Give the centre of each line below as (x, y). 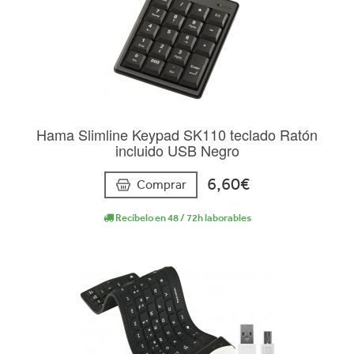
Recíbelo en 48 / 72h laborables (182, 217)
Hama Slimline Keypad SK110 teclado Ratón (177, 135)
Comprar (162, 184)
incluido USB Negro (177, 151)
